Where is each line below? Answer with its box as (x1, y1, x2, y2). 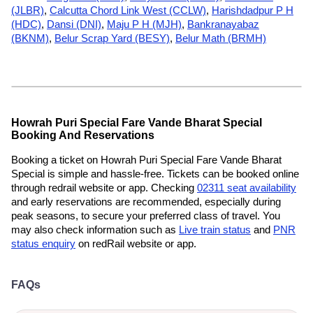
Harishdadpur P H (212, 4, 293, 16)
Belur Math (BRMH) (175, 32, 266, 44)
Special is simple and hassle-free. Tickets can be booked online (11, 168, 299, 180)
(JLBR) (11, 4, 44, 16)
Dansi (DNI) (47, 18, 101, 30)
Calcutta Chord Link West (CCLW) (50, 4, 206, 16)
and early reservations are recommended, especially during (11, 196, 281, 208)
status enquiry (11, 238, 75, 249)
